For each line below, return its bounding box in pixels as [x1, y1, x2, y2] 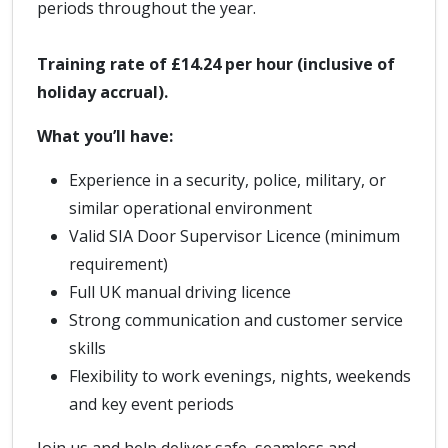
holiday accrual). [37, 81, 168, 103]
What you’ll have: [37, 125, 173, 147]
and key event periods [69, 393, 234, 415]
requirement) [69, 253, 168, 275]
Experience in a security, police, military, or [69, 169, 386, 191]
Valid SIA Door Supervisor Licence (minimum [69, 225, 400, 247]
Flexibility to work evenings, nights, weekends [69, 365, 411, 387]
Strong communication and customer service [69, 309, 403, 331]
